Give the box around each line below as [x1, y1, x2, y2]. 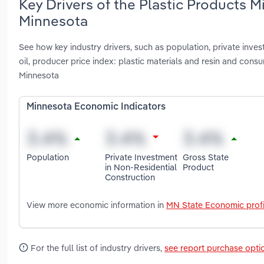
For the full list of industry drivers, [28, 242, 164, 254]
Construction [104, 171, 155, 183]
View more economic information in [27, 199, 166, 211]
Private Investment [104, 151, 177, 163]
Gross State [183, 151, 229, 163]
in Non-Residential [104, 161, 177, 173]
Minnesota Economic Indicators [27, 103, 166, 113]
